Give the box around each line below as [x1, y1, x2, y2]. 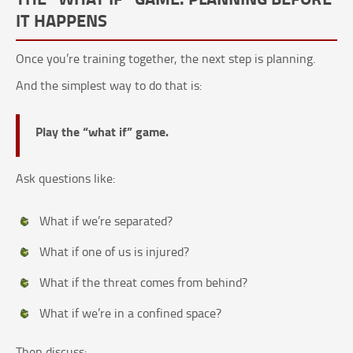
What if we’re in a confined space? [39, 304, 221, 322]
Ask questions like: [16, 169, 115, 188]
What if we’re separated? [39, 212, 173, 230]
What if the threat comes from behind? [39, 273, 247, 292]
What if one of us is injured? [39, 243, 189, 261]
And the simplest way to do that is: [16, 76, 202, 95]
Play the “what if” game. [35, 122, 169, 141]
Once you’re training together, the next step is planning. [16, 50, 315, 68]
